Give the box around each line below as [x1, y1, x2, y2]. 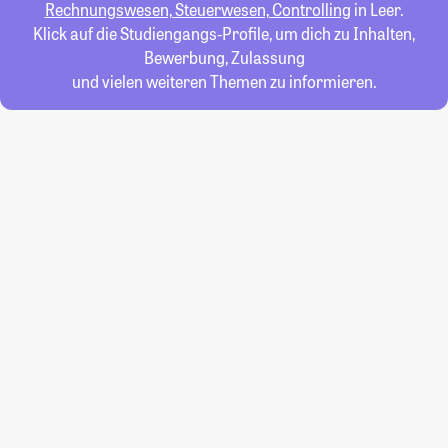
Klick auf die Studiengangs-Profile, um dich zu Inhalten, [33, 23, 415, 44]
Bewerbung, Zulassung [143, 47, 305, 68]
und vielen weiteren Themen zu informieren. [71, 71, 377, 92]
